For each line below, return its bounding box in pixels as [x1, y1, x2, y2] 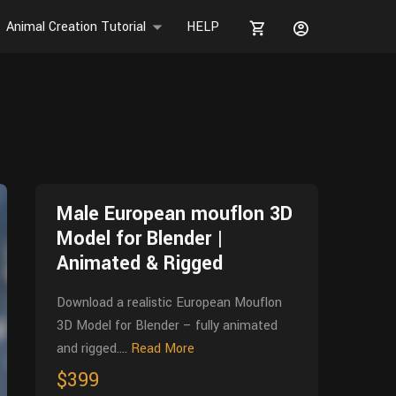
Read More [131, 339, 194, 358]
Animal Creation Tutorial [6, 18, 146, 36]
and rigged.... [57, 339, 127, 358]
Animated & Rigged [57, 249, 223, 278]
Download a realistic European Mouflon [57, 293, 282, 312]
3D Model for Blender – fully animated [57, 316, 278, 335]
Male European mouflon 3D [57, 200, 293, 228]
